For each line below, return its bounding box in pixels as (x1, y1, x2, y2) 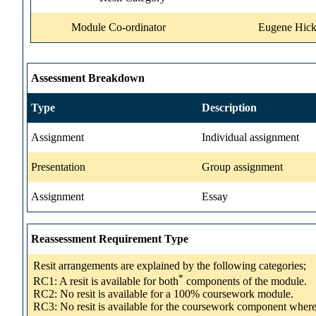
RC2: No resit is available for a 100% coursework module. (33, 287, 293, 300)
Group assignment (202, 160, 283, 173)
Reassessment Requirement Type (31, 232, 188, 245)
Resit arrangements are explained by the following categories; (33, 259, 306, 272)
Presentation (31, 160, 85, 173)
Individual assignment (202, 130, 299, 143)
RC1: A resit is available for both (33, 274, 178, 287)
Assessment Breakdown (31, 71, 145, 84)
